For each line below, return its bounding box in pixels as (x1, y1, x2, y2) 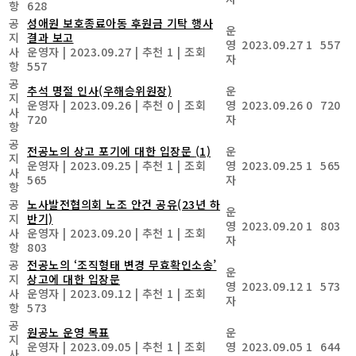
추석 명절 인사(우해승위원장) (27, 82, 172, 99)
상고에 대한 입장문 (27, 270, 120, 287)
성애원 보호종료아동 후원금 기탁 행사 (27, 14, 213, 31)
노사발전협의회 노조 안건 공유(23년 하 (27, 195, 220, 212)
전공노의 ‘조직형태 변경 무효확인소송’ (27, 256, 217, 273)
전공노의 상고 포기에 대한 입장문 (27, 142, 195, 159)
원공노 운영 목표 (27, 323, 110, 340)
